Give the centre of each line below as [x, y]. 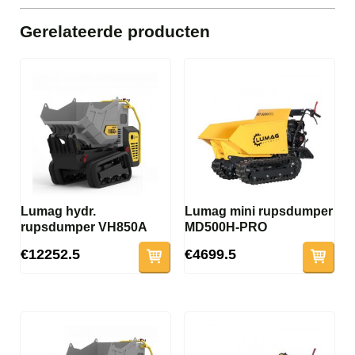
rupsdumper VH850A [84, 227]
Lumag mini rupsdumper [258, 211]
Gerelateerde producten [115, 31]
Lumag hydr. [58, 211]
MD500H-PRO [225, 227]
